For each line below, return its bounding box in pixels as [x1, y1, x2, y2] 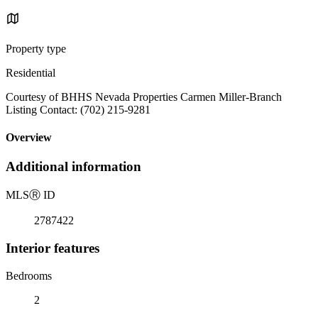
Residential [6, 66, 55, 79]
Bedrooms [6, 269, 52, 282]
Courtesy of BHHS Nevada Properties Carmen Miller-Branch [6, 90, 282, 103]
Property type [6, 42, 66, 55]
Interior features [6, 240, 99, 256]
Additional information [6, 159, 141, 175]
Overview [6, 131, 52, 144]
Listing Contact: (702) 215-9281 [6, 103, 150, 116]
